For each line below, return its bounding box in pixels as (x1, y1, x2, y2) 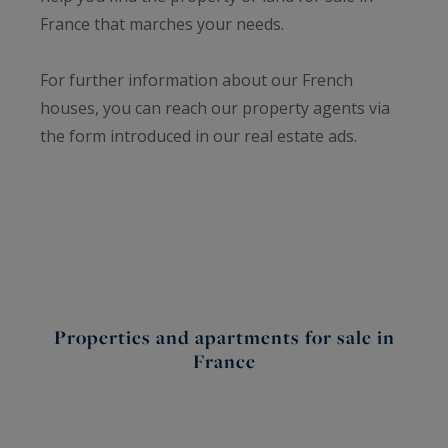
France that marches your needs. (40, 12, 284, 35)
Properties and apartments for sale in (53, 323, 395, 350)
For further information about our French (40, 68, 353, 91)
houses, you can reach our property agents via (40, 96, 390, 119)
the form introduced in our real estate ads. (40, 124, 357, 147)
